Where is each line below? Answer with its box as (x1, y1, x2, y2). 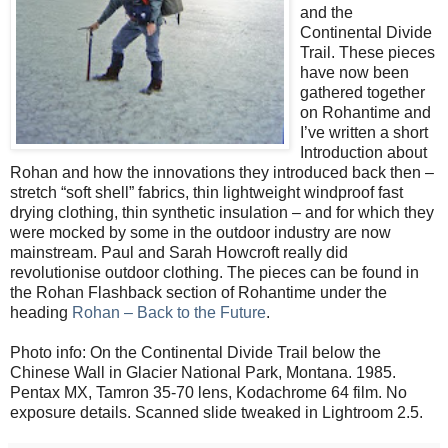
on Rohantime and (300, 103, 431, 121)
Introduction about (300, 143, 427, 161)
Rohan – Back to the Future (72, 303, 266, 321)
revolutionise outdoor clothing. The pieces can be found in (10, 263, 419, 281)
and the (300, 3, 353, 21)
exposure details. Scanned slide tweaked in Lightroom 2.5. (10, 403, 423, 421)
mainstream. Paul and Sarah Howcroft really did (10, 243, 348, 261)
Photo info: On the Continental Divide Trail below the (10, 343, 381, 361)
